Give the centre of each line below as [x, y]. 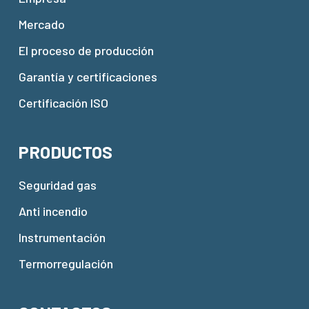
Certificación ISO [63, 103]
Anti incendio [53, 211]
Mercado [41, 24]
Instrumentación [62, 237]
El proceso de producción [86, 50]
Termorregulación [66, 263]
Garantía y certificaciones [88, 77]
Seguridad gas [57, 185]
